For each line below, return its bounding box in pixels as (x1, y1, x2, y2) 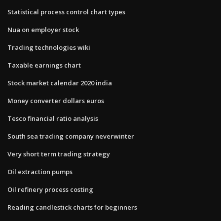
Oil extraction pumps (7, 167, 73, 176)
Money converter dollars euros (7, 96, 104, 105)
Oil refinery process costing (7, 184, 93, 194)
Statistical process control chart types (7, 7, 125, 16)
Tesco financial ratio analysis (7, 113, 98, 123)
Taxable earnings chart (7, 60, 81, 70)
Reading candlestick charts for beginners (7, 202, 137, 212)
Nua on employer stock (7, 25, 79, 34)
